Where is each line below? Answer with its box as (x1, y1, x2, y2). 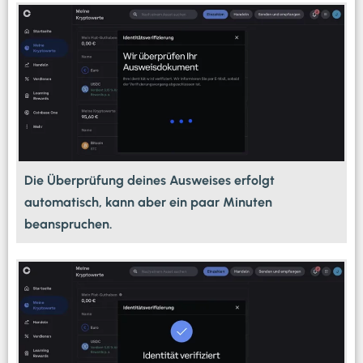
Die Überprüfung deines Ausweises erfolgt (24, 173, 275, 189)
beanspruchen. (24, 216, 113, 233)
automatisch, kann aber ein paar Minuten (24, 194, 272, 211)
